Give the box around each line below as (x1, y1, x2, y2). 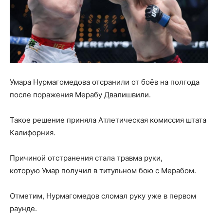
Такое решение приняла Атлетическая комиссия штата (10, 115, 206, 125)
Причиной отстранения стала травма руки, (10, 153, 163, 163)
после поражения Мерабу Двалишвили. (10, 90, 151, 99)
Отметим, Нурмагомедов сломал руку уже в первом (10, 191, 196, 200)
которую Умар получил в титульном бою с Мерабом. (10, 165, 196, 175)
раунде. (10, 203, 37, 213)
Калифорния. (10, 127, 57, 137)
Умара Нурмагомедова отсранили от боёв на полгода (10, 77, 200, 87)
